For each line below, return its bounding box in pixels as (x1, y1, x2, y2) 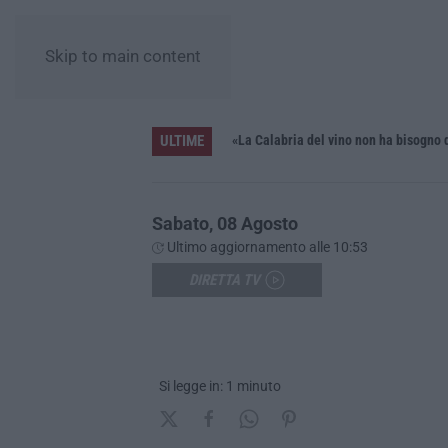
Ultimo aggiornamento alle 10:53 (164, 238, 368, 255)
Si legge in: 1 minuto (159, 377, 281, 394)
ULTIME (160, 131, 204, 150)
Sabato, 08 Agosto (152, 212, 298, 234)
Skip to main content (45, 47, 201, 66)
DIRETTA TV (189, 270, 260, 289)
